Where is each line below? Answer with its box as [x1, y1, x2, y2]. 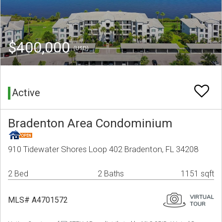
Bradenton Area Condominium [8, 116, 172, 131]
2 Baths [98, 169, 124, 179]
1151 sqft [181, 169, 214, 179]
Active [12, 87, 40, 99]
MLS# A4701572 [8, 195, 68, 205]
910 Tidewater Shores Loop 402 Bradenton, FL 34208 [8, 144, 198, 155]
